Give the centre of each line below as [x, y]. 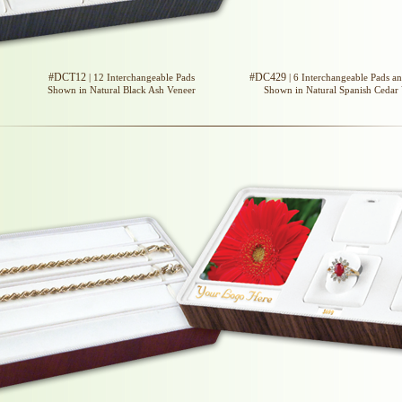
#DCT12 [67, 77]
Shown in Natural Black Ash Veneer [121, 90]
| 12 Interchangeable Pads [140, 77]
